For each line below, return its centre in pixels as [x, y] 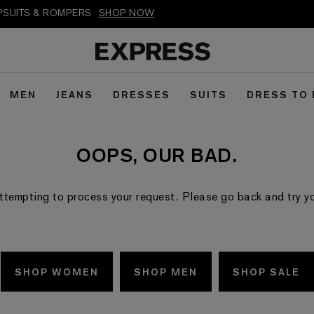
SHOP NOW [127, 14]
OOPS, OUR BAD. [157, 158]
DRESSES [142, 95]
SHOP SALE [266, 273]
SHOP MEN [165, 273]
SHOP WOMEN [56, 273]
